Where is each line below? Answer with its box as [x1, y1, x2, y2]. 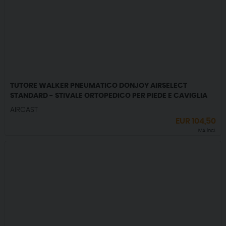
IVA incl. [198, 128, 216, 134]
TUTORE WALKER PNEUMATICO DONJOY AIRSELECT [10, 82, 187, 90]
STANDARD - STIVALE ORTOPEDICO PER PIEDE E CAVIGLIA [10, 92, 207, 100]
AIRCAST [10, 106, 38, 114]
